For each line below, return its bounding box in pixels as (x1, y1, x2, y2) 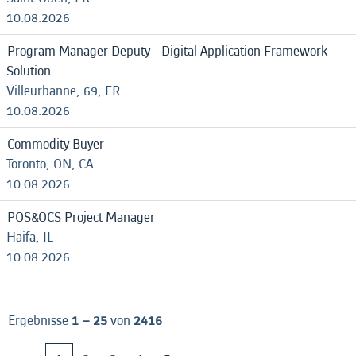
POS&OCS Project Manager (7, 207, 155, 227)
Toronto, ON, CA (6, 154, 93, 174)
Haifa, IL (6, 227, 53, 247)
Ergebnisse (8, 311, 72, 331)
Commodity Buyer (7, 134, 104, 154)
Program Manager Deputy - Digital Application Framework (7, 41, 327, 61)
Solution (6, 61, 51, 81)
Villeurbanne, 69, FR (6, 81, 120, 101)
